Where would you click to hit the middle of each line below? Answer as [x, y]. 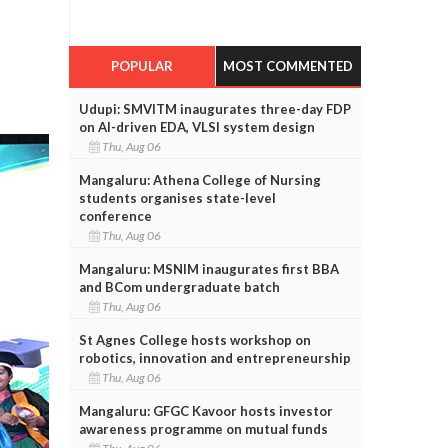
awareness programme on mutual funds [203, 428]
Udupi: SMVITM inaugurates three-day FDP [214, 108]
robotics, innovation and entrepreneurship [214, 357]
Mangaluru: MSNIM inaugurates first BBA [208, 268]
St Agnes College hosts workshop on [194, 339]
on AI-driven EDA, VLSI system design [196, 126]
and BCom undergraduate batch [179, 286]
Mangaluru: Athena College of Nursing [199, 179]
